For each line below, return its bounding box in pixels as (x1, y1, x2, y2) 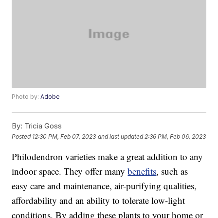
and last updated (98, 132, 144, 140)
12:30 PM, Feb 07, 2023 (32, 132, 96, 140)
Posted (12, 132, 33, 140)
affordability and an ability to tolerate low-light (12, 194, 185, 207)
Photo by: (12, 93, 41, 101)
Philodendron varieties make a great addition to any (12, 150, 203, 163)
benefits (127, 165, 157, 178)
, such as (156, 165, 188, 178)
